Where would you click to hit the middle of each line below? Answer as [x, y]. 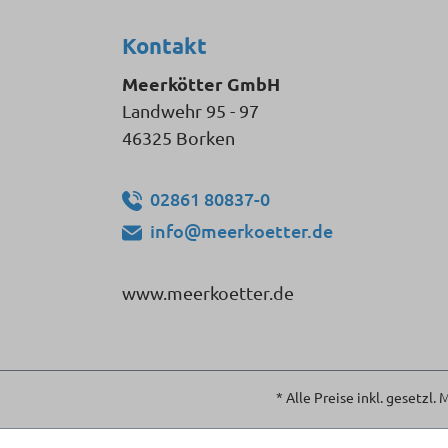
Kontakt [164, 45]
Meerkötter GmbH [201, 83]
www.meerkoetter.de [208, 292]
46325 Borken [178, 137]
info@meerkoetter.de [241, 230]
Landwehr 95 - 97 [190, 110]
